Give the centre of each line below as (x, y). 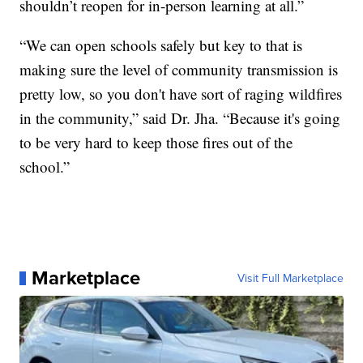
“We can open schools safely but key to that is (161, 45)
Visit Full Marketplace (290, 278)
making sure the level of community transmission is (179, 70)
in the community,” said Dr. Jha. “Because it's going (180, 118)
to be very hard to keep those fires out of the (156, 143)
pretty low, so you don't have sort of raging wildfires (181, 94)
